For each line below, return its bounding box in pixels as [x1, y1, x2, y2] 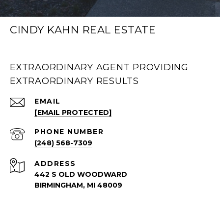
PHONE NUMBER [34, 127, 104, 137]
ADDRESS [34, 159, 76, 168]
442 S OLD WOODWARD [34, 170, 127, 179]
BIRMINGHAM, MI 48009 [34, 181, 122, 190]
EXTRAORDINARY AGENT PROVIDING [10, 62, 189, 73]
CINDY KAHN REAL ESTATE [10, 24, 156, 36]
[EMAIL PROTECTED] [34, 108, 111, 117]
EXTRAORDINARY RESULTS [10, 76, 139, 87]
